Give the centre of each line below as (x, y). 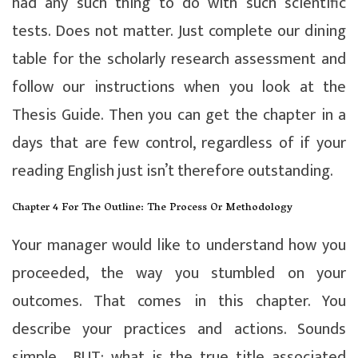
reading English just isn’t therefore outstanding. (173, 171)
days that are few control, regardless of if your (179, 143)
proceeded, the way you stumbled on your (179, 273)
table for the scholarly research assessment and (179, 59)
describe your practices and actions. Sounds (179, 329)
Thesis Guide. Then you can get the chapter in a (179, 115)
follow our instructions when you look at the (179, 87)
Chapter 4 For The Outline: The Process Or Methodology (152, 208)
